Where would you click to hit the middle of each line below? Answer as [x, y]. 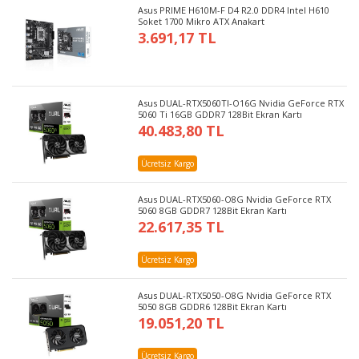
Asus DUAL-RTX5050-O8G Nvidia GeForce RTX [235, 295]
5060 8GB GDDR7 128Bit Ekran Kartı [213, 210]
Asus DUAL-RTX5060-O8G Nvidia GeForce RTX [235, 199]
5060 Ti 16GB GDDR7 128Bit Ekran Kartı [220, 114]
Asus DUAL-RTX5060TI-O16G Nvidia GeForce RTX [241, 103]
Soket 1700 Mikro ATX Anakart [202, 21]
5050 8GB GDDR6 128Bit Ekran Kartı [213, 306]
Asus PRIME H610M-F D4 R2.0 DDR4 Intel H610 [234, 10]
